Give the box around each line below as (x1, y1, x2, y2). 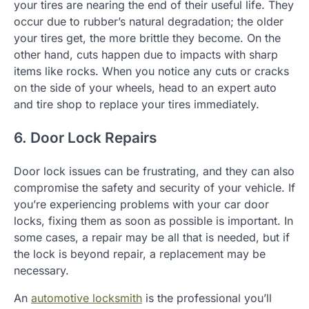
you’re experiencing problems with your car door (14, 197, 269, 212)
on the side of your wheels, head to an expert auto (14, 81, 277, 95)
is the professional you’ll (142, 291, 272, 306)
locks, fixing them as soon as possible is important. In (14, 214, 293, 228)
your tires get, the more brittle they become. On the (14, 31, 281, 46)
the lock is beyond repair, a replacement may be (14, 247, 266, 261)
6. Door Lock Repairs (14, 129, 157, 147)
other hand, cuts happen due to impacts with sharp (14, 48, 278, 62)
